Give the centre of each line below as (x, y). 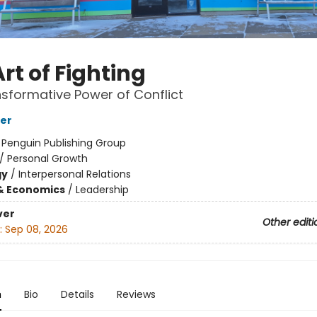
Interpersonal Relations (74, 174)
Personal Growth (47, 158)
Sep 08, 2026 (36, 230)
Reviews (136, 294)
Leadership (102, 190)
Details (77, 294)
